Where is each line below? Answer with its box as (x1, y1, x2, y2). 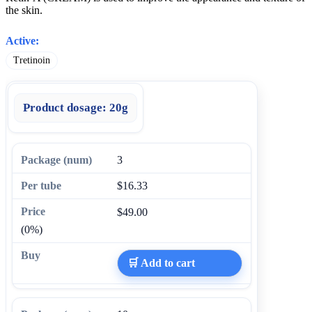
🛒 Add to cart (127, 256, 195, 269)
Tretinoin (13, 54, 50, 65)
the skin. (6, 3, 42, 16)
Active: (6, 34, 39, 47)
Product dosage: (23, 100, 107, 114)
